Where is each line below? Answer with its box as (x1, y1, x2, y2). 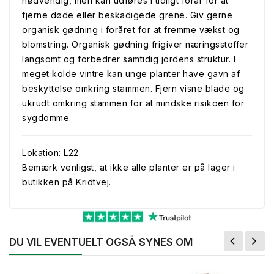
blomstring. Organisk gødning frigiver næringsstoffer (22, 39, 248, 50)
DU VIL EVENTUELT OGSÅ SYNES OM (9, 236, 193, 248)
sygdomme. (22, 113, 72, 123)
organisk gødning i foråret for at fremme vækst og (22, 24, 240, 35)
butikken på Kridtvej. (22, 177, 111, 187)
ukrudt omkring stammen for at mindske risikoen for (22, 98, 244, 108)
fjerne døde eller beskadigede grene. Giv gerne (22, 10, 232, 20)
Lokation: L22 (22, 147, 79, 158)
